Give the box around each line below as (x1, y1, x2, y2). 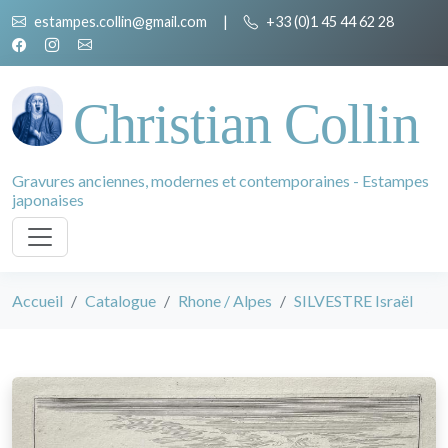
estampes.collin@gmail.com (34, 13, 207, 30)
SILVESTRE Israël (294, 291, 413, 310)
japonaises (12, 190, 84, 209)
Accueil (12, 291, 63, 310)
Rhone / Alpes (178, 291, 272, 310)
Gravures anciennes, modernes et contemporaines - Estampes (12, 171, 429, 190)
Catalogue (85, 291, 156, 310)
